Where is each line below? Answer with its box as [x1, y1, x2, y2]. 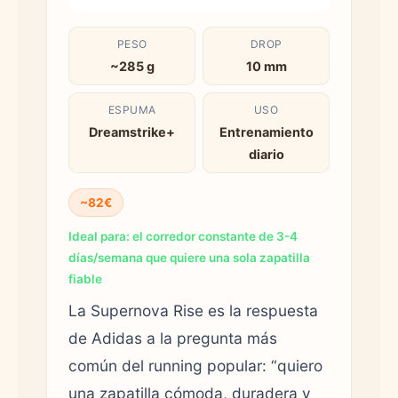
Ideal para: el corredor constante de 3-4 [68, 228, 298, 243]
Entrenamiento [219, 123, 314, 139]
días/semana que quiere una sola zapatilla [68, 250, 310, 265]
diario [248, 146, 284, 162]
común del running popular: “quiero [68, 355, 322, 375]
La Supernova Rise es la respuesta [68, 300, 318, 320]
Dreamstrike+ [89, 123, 175, 139]
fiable [68, 271, 102, 286]
